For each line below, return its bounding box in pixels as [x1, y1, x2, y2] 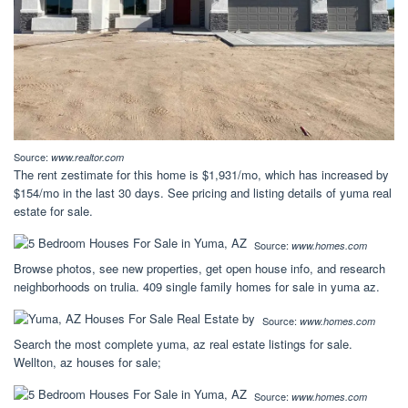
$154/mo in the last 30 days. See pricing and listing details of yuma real [14, 183, 392, 201]
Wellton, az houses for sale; [14, 352, 161, 371]
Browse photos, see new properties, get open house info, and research [14, 259, 385, 277]
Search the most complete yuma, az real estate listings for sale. [14, 334, 352, 352]
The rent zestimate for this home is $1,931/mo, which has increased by [14, 165, 389, 183]
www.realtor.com [51, 149, 124, 164]
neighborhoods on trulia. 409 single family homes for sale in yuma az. [14, 277, 380, 295]
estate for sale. [14, 201, 93, 219]
